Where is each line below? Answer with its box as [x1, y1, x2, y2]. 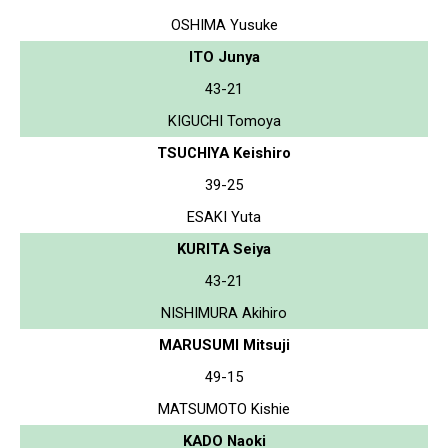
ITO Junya [188, 47, 260, 66]
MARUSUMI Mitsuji [158, 335, 290, 354]
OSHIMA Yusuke [170, 15, 278, 34]
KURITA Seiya [177, 239, 271, 258]
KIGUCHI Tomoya [167, 111, 281, 130]
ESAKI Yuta [187, 207, 261, 226]
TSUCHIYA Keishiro [157, 143, 291, 162]
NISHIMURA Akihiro [161, 303, 287, 322]
